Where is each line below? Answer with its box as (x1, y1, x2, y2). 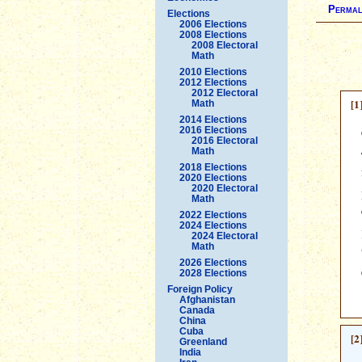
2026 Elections (179, 256, 247, 268)
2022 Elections (179, 208, 247, 221)
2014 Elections (179, 113, 247, 125)
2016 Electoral (192, 134, 258, 146)
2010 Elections (179, 65, 247, 78)
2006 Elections (179, 18, 247, 30)
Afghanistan (179, 293, 235, 305)
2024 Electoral (192, 229, 258, 242)
